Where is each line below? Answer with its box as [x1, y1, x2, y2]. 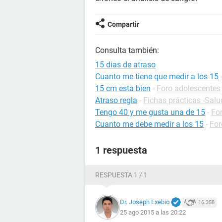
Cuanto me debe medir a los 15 [95, 119, 204, 129]
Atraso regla [95, 96, 137, 105]
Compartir [108, 20, 139, 28]
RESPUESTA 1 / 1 [95, 171, 148, 179]
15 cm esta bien [95, 84, 151, 93]
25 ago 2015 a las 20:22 [120, 209, 186, 217]
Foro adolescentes [157, 84, 221, 93]
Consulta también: [95, 46, 159, 55]
